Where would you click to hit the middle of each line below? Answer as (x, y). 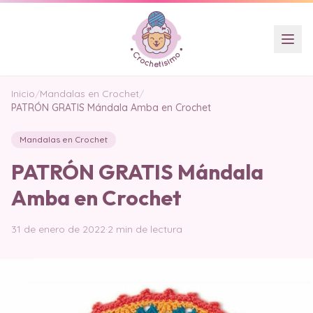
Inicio (23, 94)
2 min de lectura (145, 229)
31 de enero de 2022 (58, 229)
